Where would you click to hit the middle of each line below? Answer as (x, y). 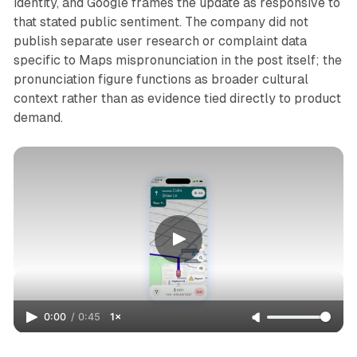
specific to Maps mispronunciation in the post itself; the (177, 60)
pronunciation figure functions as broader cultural (161, 79)
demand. (38, 117)
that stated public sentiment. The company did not (161, 22)
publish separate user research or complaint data (160, 41)
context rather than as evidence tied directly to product (177, 98)
